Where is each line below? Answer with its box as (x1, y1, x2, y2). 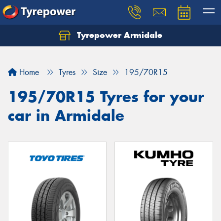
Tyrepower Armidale (74, 30, 162, 40)
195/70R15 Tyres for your (8, 87, 204, 106)
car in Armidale (8, 106, 124, 125)
